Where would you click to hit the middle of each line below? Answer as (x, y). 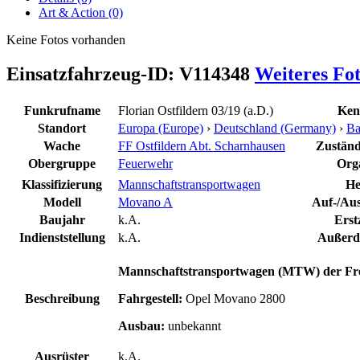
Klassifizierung (62, 184)
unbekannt (193, 325)
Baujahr (62, 219)
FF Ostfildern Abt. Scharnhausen (202, 145)
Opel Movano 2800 (234, 298)
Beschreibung (62, 298)
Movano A (145, 202)
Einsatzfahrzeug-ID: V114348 (131, 74)
